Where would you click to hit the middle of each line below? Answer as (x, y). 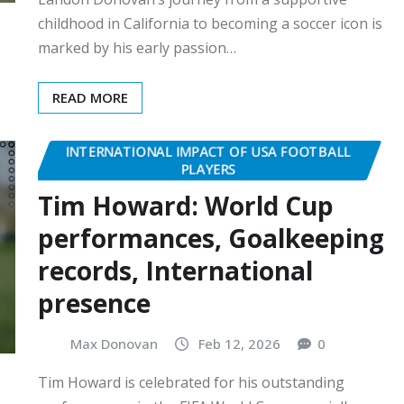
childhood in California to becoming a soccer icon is (210, 24)
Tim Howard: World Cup (186, 205)
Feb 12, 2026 (239, 343)
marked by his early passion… (137, 48)
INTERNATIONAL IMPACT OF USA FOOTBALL (208, 152)
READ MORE (90, 98)
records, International (175, 270)
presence (94, 303)
